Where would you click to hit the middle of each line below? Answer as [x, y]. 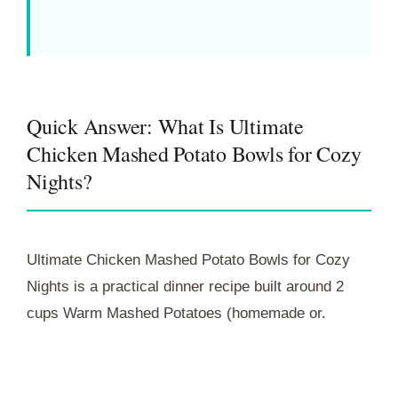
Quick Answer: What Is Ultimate [165, 126]
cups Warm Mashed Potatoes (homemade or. [176, 313]
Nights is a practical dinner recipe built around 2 [185, 286]
